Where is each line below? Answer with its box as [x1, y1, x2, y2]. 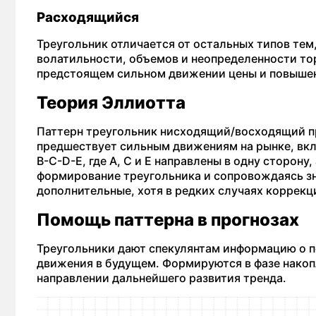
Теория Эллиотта [37, 92, 186, 113]
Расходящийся [37, 9, 142, 25]
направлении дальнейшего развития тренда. [37, 271, 289, 285]
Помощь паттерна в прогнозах [37, 209, 299, 230]
